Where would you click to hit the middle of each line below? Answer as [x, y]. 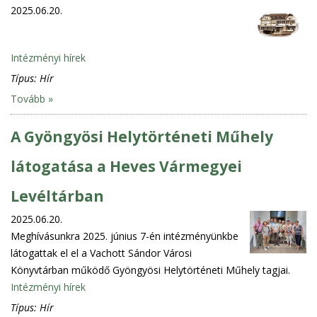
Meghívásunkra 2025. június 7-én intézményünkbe [125, 236]
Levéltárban [57, 196]
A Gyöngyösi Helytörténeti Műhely [142, 136]
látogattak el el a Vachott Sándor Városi [101, 253]
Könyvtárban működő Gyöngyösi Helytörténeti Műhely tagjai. [150, 270]
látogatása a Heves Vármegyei [126, 166]
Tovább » [32, 98]
